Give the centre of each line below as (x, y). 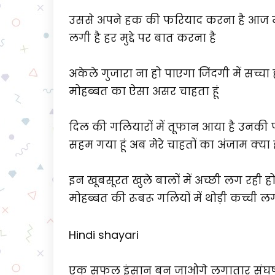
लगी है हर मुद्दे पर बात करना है (142, 38)
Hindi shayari (104, 235)
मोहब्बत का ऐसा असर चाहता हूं (144, 91)
